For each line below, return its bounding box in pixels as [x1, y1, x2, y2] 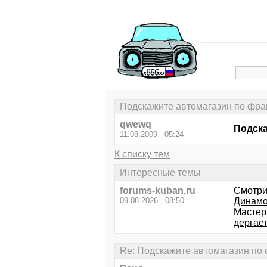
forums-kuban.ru [120, 185, 195, 195]
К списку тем [114, 149, 170, 160]
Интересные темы [120, 167, 201, 178]
